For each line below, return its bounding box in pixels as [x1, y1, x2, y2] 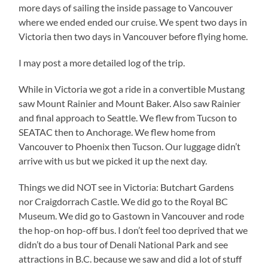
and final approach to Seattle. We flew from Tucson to [19, 112, 237, 124]
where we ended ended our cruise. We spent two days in [19, 16, 248, 28]
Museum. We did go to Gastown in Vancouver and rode [19, 210, 245, 222]
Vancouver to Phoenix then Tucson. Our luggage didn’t [19, 141, 241, 153]
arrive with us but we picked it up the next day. [19, 155, 208, 167]
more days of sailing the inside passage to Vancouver [19, 2, 233, 14]
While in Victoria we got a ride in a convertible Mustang [19, 83, 245, 95]
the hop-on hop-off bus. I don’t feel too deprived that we [19, 224, 248, 236]
